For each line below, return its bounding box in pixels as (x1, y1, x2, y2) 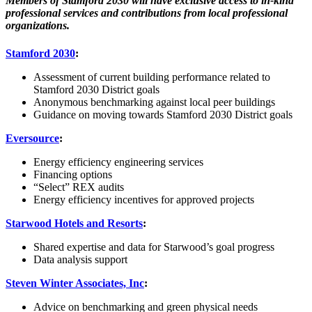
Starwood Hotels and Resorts (6, 217, 143, 229)
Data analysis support (33, 253, 127, 265)
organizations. (6, 19, 70, 32)
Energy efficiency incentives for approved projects (33, 193, 254, 205)
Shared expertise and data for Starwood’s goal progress (33, 240, 274, 253)
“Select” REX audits (33, 180, 124, 193)
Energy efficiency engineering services (33, 155, 203, 168)
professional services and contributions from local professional (6, 7, 288, 19)
